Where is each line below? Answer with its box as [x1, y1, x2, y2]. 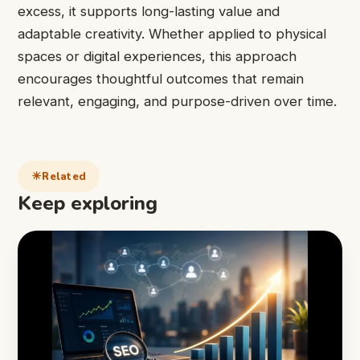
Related [42, 169, 87, 184]
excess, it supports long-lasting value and [18, 2, 280, 19]
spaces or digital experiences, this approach [18, 47, 297, 64]
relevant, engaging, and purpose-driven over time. [18, 92, 337, 109]
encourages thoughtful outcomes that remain [18, 70, 304, 87]
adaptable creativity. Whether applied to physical [18, 25, 326, 42]
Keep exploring [18, 190, 157, 217]
